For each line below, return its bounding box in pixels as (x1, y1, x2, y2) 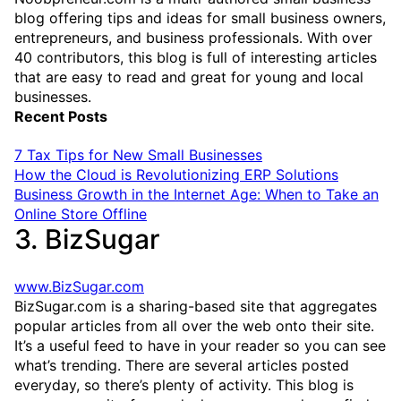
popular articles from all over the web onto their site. (14, 317, 374, 336)
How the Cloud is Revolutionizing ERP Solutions (14, 166, 338, 184)
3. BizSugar (14, 223, 160, 256)
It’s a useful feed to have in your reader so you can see (14, 337, 386, 355)
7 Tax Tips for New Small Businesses (14, 146, 262, 165)
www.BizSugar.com (14, 277, 144, 296)
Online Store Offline (14, 205, 147, 224)
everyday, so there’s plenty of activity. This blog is (14, 376, 354, 395)
